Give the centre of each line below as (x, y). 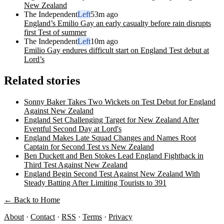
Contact (43, 216)
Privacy (120, 216)
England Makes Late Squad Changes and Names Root (110, 137)
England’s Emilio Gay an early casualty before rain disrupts (117, 23)
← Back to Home (32, 199)
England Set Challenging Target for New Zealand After (111, 119)
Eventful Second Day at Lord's (73, 128)
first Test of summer (55, 32)
